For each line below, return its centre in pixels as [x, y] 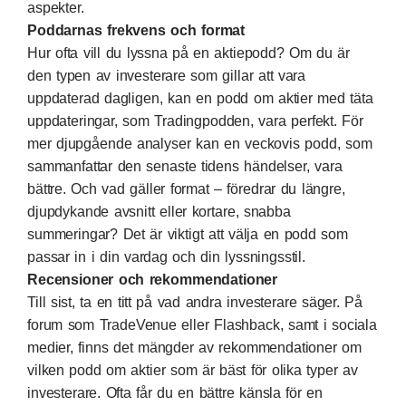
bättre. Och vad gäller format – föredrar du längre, [186, 188]
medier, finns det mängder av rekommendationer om [194, 347]
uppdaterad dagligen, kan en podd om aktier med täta [200, 98]
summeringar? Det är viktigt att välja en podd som [188, 234]
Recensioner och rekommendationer [153, 279]
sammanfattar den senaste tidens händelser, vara [185, 166]
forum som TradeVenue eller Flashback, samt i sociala [202, 324]
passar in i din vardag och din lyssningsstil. [166, 256]
